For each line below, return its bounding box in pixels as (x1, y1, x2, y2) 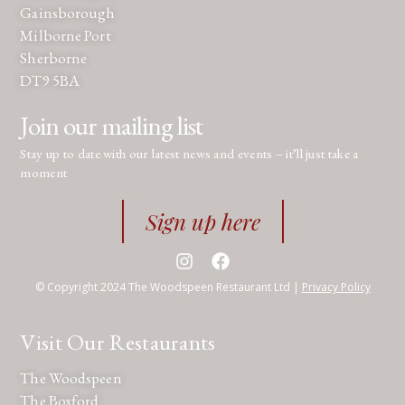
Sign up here (145, 206, 260, 236)
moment (20, 163, 68, 181)
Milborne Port (20, 25, 111, 46)
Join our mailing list (20, 108, 203, 143)
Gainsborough (20, 3, 116, 24)
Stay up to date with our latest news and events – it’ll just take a (20, 144, 359, 162)
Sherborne (20, 48, 88, 69)
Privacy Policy (301, 278, 371, 295)
